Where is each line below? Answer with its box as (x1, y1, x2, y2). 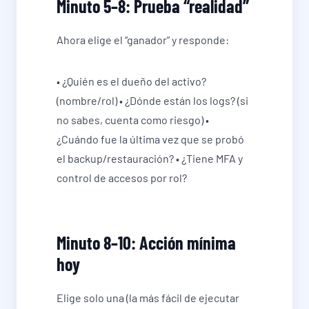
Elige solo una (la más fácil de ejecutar (57, 291, 239, 304)
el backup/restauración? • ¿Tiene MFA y (57, 152, 243, 165)
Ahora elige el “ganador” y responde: (57, 33, 229, 46)
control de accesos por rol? (57, 171, 187, 184)
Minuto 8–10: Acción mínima (57, 232, 236, 253)
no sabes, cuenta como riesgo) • (57, 113, 209, 126)
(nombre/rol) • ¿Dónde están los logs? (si (57, 94, 248, 107)
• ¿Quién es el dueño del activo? (57, 74, 206, 88)
